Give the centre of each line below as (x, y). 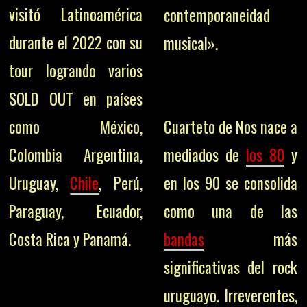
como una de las (230, 211)
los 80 (265, 155)
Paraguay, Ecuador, (76, 211)
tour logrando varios (76, 71)
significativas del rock (230, 268)
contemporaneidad (217, 15)
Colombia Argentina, (76, 155)
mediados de (205, 155)
